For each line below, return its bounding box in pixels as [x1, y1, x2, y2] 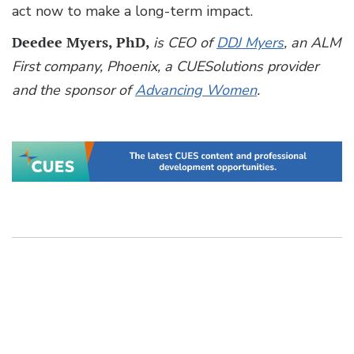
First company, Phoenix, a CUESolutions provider [12, 56, 318, 76]
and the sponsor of [12, 80, 135, 100]
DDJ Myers [217, 32, 284, 52]
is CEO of [153, 32, 217, 52]
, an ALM [284, 32, 341, 52]
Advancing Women [135, 80, 257, 100]
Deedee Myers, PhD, [12, 32, 153, 51]
